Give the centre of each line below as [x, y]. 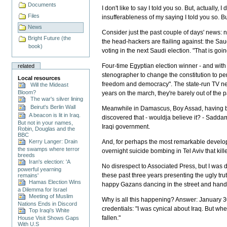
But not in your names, [46, 122]
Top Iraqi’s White [48, 210]
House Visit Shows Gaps [49, 218]
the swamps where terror [49, 149]
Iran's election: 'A [48, 161]
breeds [27, 155]
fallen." [111, 218]
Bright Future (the [50, 38]
